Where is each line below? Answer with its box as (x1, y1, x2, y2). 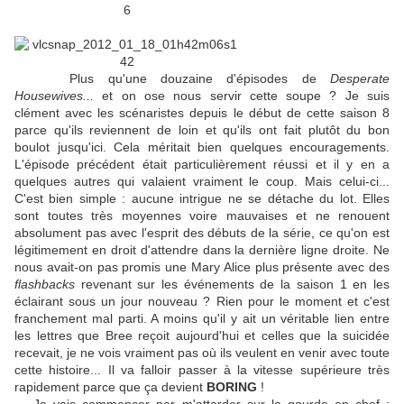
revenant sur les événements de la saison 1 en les (75, 277, 390, 292)
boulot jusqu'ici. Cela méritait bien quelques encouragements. (14, 140, 390, 155)
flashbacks (14, 277, 75, 292)
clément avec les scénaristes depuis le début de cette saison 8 (14, 106, 390, 121)
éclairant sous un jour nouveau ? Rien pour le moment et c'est (14, 294, 390, 309)
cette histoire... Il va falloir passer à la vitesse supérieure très (14, 363, 390, 378)
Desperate (330, 71, 390, 87)
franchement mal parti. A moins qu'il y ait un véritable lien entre (14, 311, 390, 326)
